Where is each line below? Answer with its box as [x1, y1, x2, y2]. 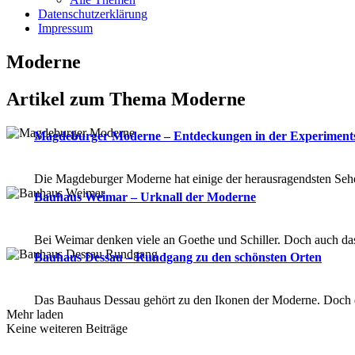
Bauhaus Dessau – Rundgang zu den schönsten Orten [34, 250, 322, 265]
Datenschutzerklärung [38, 7, 147, 21]
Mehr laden [6, 307, 63, 322]
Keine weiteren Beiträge [6, 322, 128, 336]
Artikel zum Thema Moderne [6, 88, 246, 109]
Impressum [38, 21, 93, 35]
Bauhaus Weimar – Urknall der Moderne [34, 189, 256, 204]
